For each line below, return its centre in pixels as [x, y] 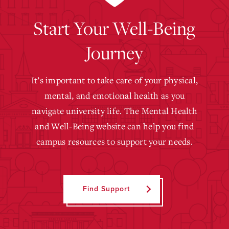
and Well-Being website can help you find [114, 126]
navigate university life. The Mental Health [114, 110]
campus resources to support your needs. [114, 141]
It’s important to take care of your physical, [114, 80]
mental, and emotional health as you [114, 95]
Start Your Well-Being [114, 28]
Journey [114, 52]
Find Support [107, 189]
